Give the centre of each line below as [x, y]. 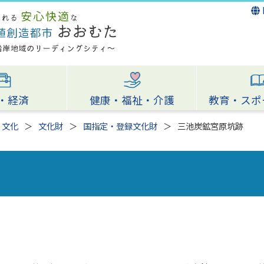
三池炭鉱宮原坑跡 [210, 127]
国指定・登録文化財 [120, 127]
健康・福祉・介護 [132, 101]
